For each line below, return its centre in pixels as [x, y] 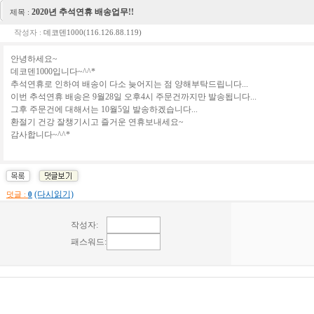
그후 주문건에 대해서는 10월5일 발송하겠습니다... [104, 109]
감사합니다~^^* [40, 135]
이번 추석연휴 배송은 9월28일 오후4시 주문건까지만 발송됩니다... [134, 97]
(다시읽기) [54, 194]
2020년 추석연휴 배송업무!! [83, 12]
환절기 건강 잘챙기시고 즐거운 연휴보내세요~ [97, 122]
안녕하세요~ [34, 59]
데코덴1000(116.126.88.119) [93, 33]
